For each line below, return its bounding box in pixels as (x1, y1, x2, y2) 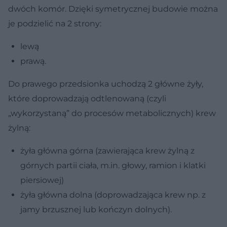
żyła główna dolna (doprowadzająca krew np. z (20, 190, 206, 200)
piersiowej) (20, 175, 64, 185)
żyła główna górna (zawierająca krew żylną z (20, 145, 195, 156)
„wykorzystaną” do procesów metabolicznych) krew (8, 108, 216, 118)
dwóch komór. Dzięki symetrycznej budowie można (8, 4, 218, 14)
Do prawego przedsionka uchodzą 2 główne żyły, (8, 79, 203, 89)
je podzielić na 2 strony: (8, 18, 101, 28)
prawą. (20, 56, 46, 66)
